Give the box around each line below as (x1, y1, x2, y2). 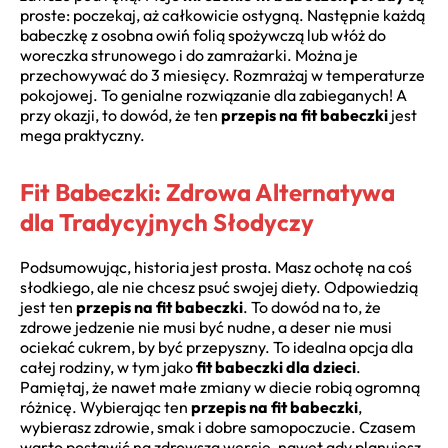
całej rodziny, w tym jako (20, 357, 196, 378)
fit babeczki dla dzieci (196, 357, 356, 378)
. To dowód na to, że (243, 297, 381, 318)
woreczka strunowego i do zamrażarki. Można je (20, 45, 358, 66)
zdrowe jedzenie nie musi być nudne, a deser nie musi (20, 317, 392, 338)
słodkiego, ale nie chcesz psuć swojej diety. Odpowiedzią (20, 277, 418, 298)
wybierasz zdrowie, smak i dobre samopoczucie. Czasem (20, 417, 416, 438)
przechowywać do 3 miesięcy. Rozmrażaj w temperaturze (20, 65, 425, 86)
